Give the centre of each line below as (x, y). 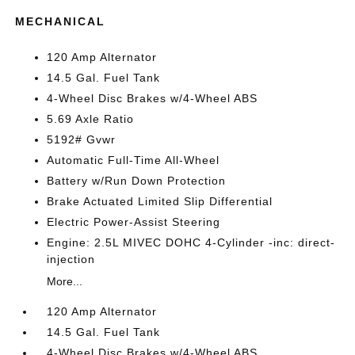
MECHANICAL (61, 21)
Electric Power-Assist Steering (134, 222)
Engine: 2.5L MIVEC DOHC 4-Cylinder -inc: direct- (191, 242)
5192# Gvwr (82, 139)
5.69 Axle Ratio (91, 119)
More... (65, 281)
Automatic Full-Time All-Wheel (134, 160)
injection (71, 259)
